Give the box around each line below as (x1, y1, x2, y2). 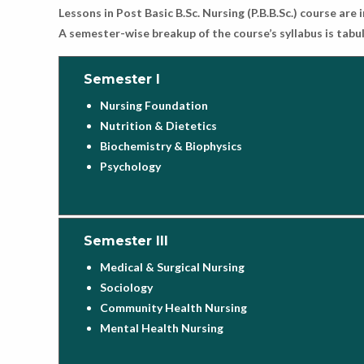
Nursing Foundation (100, 97, 208, 112)
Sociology (100, 279, 153, 294)
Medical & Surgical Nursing (100, 259, 245, 274)
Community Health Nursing (100, 300, 247, 314)
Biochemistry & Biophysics (100, 138, 242, 153)
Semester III (84, 232, 168, 249)
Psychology (100, 158, 161, 173)
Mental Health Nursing (100, 320, 223, 335)
